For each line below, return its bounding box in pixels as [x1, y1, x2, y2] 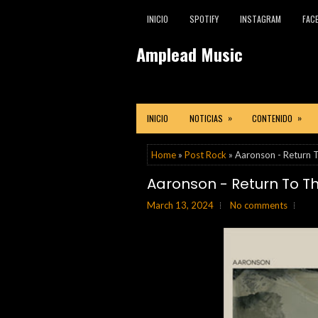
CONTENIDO [252, 112, 292, 124]
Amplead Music [136, 41, 243, 67]
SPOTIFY [190, 13, 219, 25]
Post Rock [185, 149, 226, 160]
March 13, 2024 [147, 199, 214, 211]
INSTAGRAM [240, 13, 281, 25]
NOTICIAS [190, 112, 223, 124]
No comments [230, 199, 287, 211]
